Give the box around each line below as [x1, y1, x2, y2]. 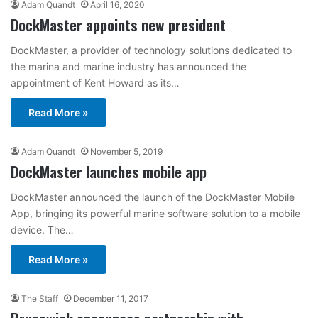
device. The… [11, 223, 74, 236]
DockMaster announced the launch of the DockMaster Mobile [11, 190, 295, 203]
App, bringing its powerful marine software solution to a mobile [11, 207, 300, 219]
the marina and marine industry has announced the [11, 60, 246, 72]
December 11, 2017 [73, 292, 148, 304]
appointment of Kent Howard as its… [11, 76, 180, 89]
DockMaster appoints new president [11, 13, 226, 35]
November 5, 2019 [90, 146, 163, 157]
